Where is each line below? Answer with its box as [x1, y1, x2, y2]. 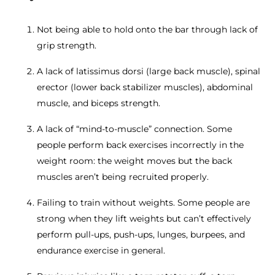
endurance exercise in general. [37, 245, 165, 256]
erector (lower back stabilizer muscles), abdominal [37, 82, 253, 93]
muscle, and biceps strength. [37, 98, 160, 109]
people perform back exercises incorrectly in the [37, 139, 244, 150]
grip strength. [37, 40, 96, 51]
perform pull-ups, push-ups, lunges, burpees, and [37, 229, 245, 240]
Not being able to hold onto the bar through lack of [37, 24, 258, 35]
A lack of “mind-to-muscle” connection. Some [37, 123, 232, 134]
